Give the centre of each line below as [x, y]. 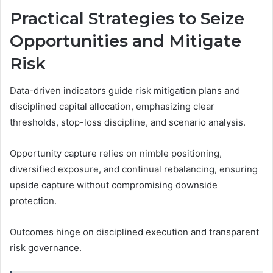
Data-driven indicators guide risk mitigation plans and [125, 91]
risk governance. [46, 248]
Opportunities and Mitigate [126, 41]
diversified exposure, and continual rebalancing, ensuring [134, 169]
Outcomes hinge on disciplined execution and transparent [134, 232]
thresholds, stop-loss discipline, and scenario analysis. [128, 122]
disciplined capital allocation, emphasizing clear [112, 107]
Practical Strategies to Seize [127, 18]
